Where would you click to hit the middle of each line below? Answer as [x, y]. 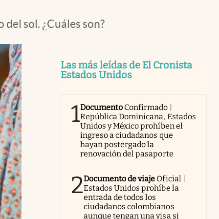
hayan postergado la [117, 144]
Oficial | [171, 179]
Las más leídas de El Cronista [126, 65]
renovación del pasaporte [127, 154]
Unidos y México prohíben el [131, 126]
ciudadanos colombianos [129, 207]
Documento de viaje [120, 179]
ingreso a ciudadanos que [127, 135]
